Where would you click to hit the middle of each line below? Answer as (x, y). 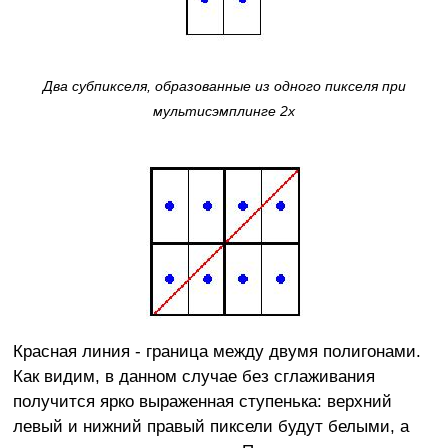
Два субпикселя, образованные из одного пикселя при (224, 86)
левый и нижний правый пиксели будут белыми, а (210, 426)
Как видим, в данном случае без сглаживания (193, 376)
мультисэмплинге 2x (224, 111)
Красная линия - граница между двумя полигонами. (216, 351)
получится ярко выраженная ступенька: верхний (202, 401)
